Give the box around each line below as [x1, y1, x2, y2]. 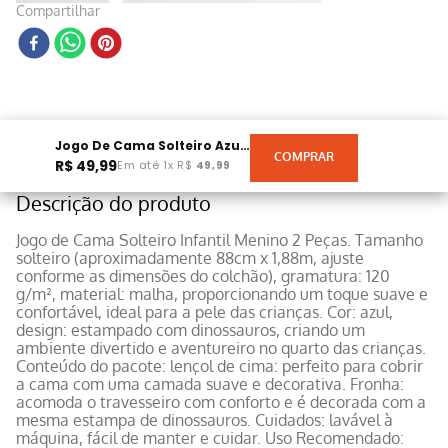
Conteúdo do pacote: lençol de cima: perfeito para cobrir [16, 355, 423, 376]
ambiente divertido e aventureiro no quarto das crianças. [16, 337, 426, 358]
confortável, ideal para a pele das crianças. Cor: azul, [16, 301, 393, 322]
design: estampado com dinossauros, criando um [16, 319, 365, 340]
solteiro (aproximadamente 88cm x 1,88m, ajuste [16, 247, 364, 268]
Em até [117, 157, 164, 174]
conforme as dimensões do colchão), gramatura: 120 [16, 265, 390, 286]
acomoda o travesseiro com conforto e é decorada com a [16, 391, 426, 412]
